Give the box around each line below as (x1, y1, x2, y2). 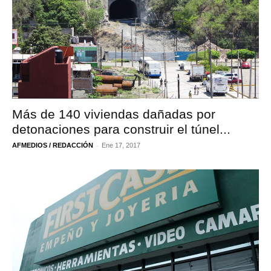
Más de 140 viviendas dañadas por (12, 107, 215, 122)
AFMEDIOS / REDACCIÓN (12, 142, 93, 149)
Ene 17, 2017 (102, 142, 140, 149)
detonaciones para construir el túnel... (12, 122, 230, 137)
